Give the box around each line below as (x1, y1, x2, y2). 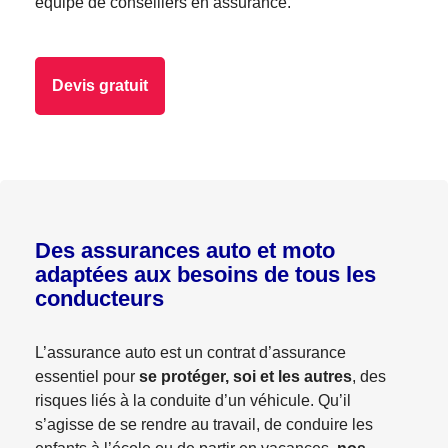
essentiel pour (35, 368, 135, 385)
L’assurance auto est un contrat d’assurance (35, 344, 346, 361)
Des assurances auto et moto (35, 238, 335, 263)
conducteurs (35, 286, 164, 311)
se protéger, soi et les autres (135, 368, 352, 385)
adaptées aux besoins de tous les (35, 262, 376, 287)
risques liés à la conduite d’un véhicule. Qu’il (35, 392, 351, 409)
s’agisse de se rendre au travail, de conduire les (35, 416, 373, 433)
